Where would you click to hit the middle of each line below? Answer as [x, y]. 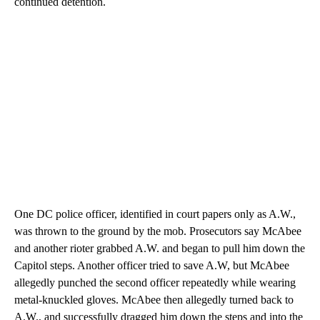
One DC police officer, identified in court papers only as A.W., [155, 214]
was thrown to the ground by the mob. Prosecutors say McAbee [158, 231]
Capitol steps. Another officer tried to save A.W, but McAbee [152, 265]
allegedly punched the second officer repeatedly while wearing [155, 282]
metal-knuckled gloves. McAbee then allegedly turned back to [154, 299]
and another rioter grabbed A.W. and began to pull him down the [160, 248]
